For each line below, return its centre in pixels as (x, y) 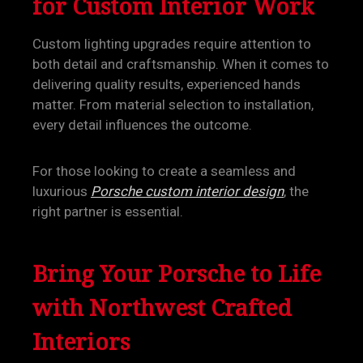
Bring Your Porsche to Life (177, 273)
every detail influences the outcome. (142, 125)
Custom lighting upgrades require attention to (172, 44)
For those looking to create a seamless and (164, 171)
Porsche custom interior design (187, 191)
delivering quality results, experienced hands (167, 84)
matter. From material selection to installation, (173, 105)
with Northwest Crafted (162, 307)
